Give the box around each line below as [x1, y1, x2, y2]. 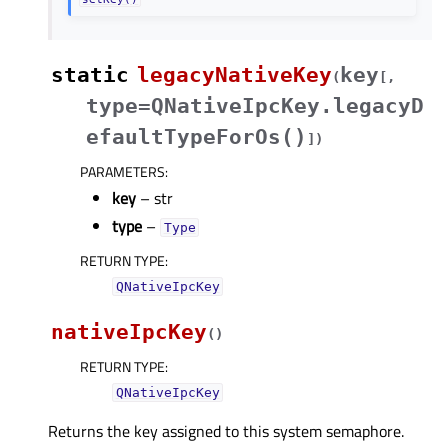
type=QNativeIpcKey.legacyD [86, 94, 424, 119]
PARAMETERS [80, 161, 165, 183]
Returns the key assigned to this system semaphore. [48, 419, 404, 444]
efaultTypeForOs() [86, 125, 307, 150]
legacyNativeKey [137, 63, 332, 88]
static [51, 63, 129, 88]
